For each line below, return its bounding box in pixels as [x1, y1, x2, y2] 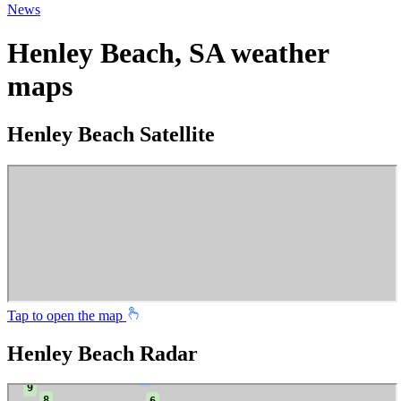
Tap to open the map [7, 307, 126, 323]
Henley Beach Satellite [7, 122, 215, 146]
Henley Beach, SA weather [7, 37, 328, 70]
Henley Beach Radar [7, 341, 198, 365]
